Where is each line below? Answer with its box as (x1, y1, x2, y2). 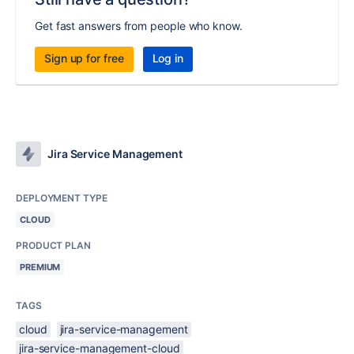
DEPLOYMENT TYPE (16, 192, 107, 205)
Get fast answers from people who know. (35, 19, 243, 33)
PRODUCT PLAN (16, 239, 91, 252)
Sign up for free (44, 51, 124, 66)
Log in (152, 51, 184, 66)
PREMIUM (20, 262, 61, 273)
